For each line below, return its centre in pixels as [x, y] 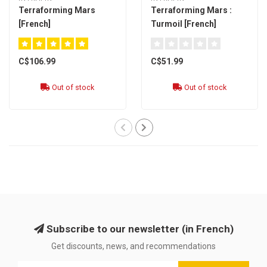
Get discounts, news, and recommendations [133, 246]
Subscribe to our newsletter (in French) [139, 229]
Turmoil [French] [183, 24]
